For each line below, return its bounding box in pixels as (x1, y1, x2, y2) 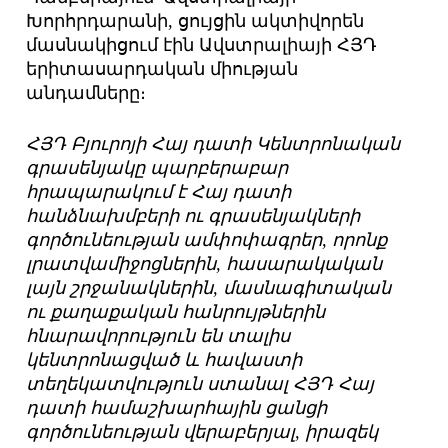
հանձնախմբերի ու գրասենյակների (26, 206, 361, 227)
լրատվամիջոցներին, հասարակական (26, 254, 383, 275)
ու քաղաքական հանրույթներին (26, 302, 326, 323)
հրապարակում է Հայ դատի (26, 182, 292, 203)
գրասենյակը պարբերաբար (26, 158, 289, 179)
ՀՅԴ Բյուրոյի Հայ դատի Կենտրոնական (26, 134, 401, 155)
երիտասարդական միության (26, 59, 299, 80)
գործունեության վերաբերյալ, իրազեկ (26, 422, 379, 443)
